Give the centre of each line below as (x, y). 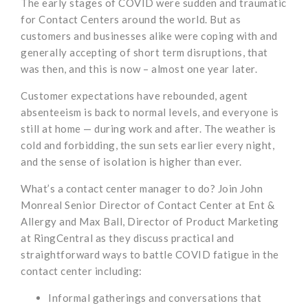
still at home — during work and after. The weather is (148, 129)
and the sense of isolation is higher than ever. (131, 162)
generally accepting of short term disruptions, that (144, 53)
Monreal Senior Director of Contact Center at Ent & (147, 205)
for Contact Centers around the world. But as (131, 20)
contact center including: (81, 271)
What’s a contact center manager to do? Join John (142, 189)
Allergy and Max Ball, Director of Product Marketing (150, 222)
